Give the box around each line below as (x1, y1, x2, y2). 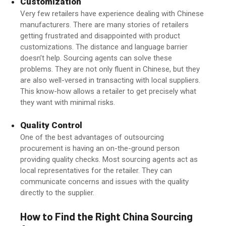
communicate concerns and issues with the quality (20, 177, 189, 187)
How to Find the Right (20, 209, 123, 222)
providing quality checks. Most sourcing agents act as (20, 155, 198, 164)
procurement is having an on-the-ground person (20, 144, 180, 153)
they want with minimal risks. (20, 97, 117, 107)
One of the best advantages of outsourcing (20, 133, 164, 142)
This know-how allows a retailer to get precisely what (20, 86, 196, 96)
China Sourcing (123, 209, 193, 222)
